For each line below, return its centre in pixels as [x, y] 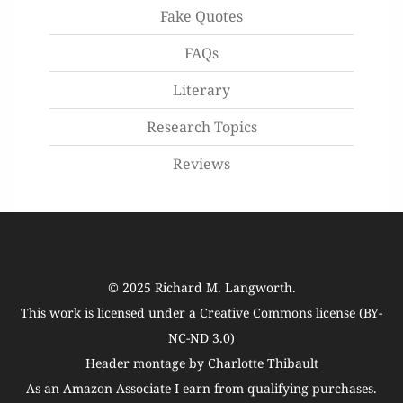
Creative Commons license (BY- [291, 312]
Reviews [201, 163]
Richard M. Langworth [223, 287]
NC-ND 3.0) [201, 337]
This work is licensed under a [110, 312]
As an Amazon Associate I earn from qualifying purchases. [201, 388]
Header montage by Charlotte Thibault [201, 363]
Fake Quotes [201, 16]
